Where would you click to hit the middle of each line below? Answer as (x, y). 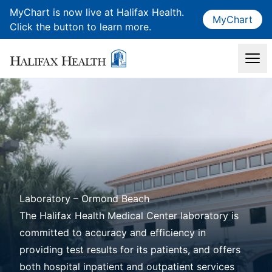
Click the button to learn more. (80, 27)
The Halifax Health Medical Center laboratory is (129, 216)
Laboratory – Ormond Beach (84, 199)
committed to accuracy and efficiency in (113, 233)
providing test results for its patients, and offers (130, 250)
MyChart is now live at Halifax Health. (97, 12)
